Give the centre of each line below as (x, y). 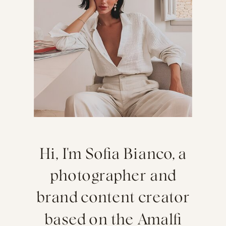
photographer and (113, 176)
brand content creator (113, 198)
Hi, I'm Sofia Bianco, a (113, 154)
